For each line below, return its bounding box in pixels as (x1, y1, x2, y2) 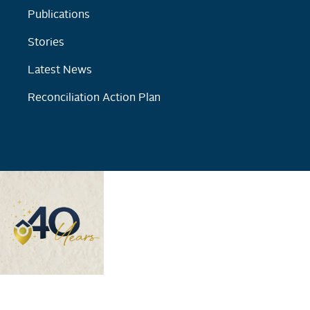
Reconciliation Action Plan (28, 92, 161, 104)
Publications (28, 10, 91, 21)
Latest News (28, 65, 93, 77)
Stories (28, 37, 65, 49)
